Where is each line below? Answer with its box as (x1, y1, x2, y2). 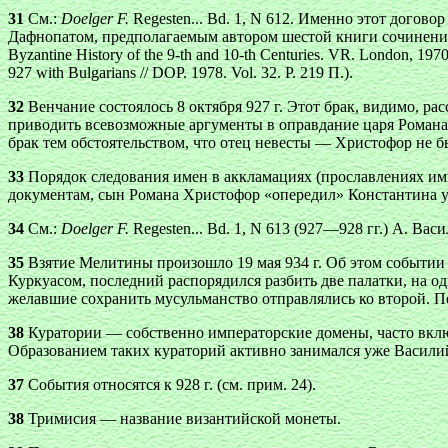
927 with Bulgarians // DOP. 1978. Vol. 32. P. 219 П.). (8, 64, 353, 81)
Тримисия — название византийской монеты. (24, 410, 341, 427)
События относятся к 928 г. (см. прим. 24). (24, 376, 316, 393)
